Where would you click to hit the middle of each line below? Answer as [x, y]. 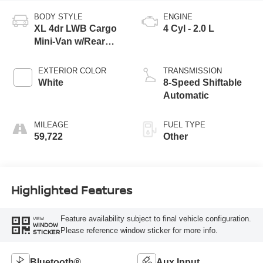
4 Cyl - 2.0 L [189, 28]
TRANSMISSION [193, 70]
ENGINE [178, 16]
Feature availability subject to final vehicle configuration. [156, 219]
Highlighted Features [71, 190]
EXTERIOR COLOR [72, 70]
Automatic [186, 95]
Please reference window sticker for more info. [139, 231]
